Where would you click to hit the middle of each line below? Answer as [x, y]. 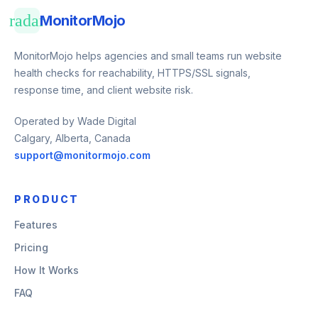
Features [36, 225]
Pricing [31, 247]
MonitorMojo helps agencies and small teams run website [148, 56]
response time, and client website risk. [104, 90]
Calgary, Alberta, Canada [72, 138]
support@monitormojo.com [82, 155]
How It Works [46, 270]
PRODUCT [47, 199]
